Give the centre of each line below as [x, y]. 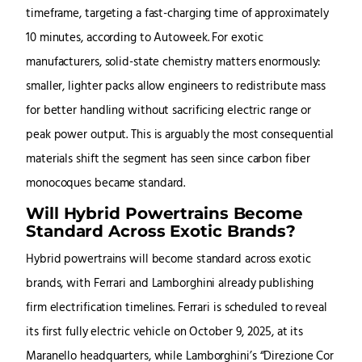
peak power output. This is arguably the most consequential [180, 136]
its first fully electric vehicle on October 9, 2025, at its [165, 333]
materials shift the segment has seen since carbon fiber [168, 160]
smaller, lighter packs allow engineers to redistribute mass [176, 87]
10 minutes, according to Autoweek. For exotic [145, 39]
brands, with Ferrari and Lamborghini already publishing [170, 284]
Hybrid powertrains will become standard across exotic [168, 260]
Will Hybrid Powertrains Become [164, 213]
